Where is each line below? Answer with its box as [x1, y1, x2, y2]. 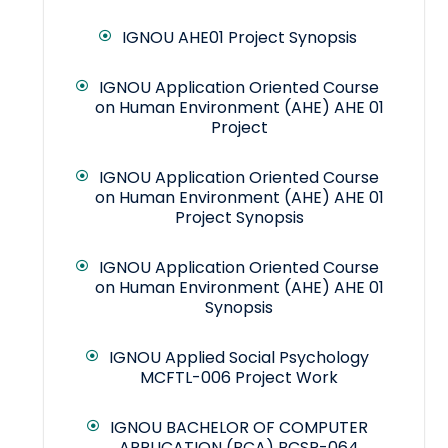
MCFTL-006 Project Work [140, 366, 338, 390]
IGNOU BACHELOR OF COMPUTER [110, 416, 368, 440]
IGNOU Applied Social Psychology [109, 346, 369, 370]
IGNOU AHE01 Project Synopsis [121, 26, 357, 50]
